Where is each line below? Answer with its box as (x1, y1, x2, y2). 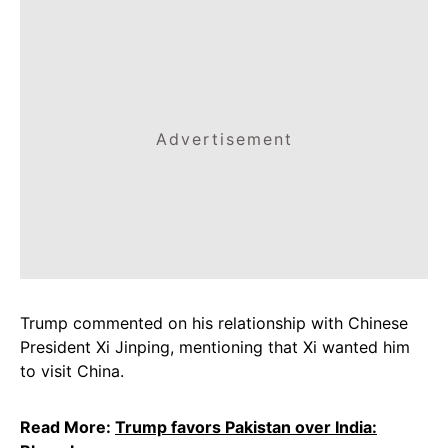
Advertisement (155, 129, 293, 149)
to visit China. (20, 361, 124, 381)
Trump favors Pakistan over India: (115, 417, 377, 437)
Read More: (20, 417, 115, 437)
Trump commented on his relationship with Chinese (20, 313, 408, 333)
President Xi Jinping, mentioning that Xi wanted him (20, 337, 410, 357)
